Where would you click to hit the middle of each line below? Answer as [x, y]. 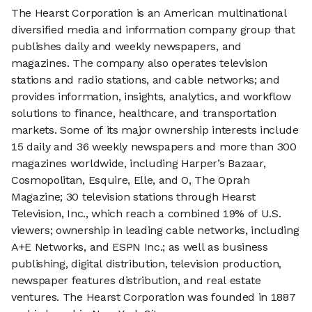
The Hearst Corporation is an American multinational [149, 13]
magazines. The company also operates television [139, 63]
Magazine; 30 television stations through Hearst [133, 197]
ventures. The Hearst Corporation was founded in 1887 [154, 297]
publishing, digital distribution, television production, [147, 264]
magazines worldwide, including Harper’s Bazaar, [139, 163]
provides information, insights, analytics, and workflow [151, 96]
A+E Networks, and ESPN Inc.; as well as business [140, 247]
